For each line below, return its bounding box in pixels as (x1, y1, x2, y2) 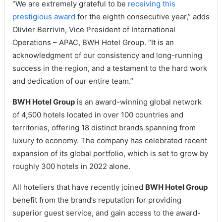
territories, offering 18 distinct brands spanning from (12, 123, 196, 133)
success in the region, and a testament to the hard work (12, 63, 207, 73)
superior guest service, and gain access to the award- (12, 208, 201, 218)
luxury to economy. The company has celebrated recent (12, 136, 207, 146)
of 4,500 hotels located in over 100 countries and (12, 110, 183, 120)
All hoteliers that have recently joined (12, 182, 145, 192)
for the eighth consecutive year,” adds (75, 12, 210, 22)
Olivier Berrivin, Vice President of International (12, 25, 175, 35)
